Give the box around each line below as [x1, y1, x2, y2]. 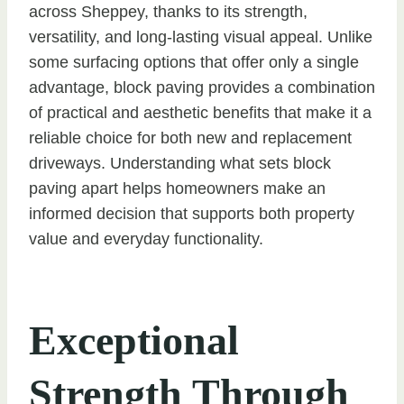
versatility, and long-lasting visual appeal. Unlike [29, 28, 372, 47]
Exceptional [29, 317, 239, 364]
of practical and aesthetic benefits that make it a [29, 104, 372, 123]
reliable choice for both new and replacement [29, 129, 352, 148]
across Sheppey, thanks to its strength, [29, 3, 308, 22]
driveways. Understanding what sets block [29, 154, 331, 173]
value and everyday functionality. [29, 230, 263, 249]
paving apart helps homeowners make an [29, 179, 326, 198]
